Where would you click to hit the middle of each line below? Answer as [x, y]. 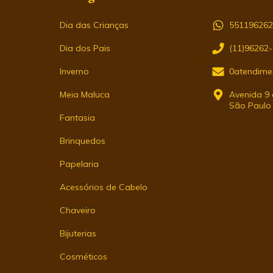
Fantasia [77, 118]
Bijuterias [78, 234]
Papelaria [79, 164]
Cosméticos [83, 257]
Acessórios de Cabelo [103, 187]
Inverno [74, 72]
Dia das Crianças [94, 25]
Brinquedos [82, 141]
